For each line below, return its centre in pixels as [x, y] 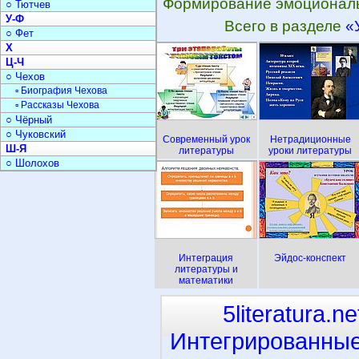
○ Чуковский [36, 134]
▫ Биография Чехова [61, 91]
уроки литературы [310, 151]
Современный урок [206, 139]
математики [206, 280]
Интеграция [206, 258]
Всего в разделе [284, 26]
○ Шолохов [32, 163]
